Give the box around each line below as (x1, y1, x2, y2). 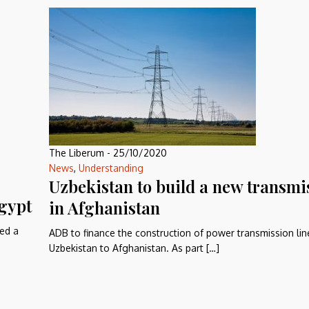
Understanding (79, 162, 143, 174)
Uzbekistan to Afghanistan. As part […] (49, 242, 219, 254)
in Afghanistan (49, 197, 160, 219)
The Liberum (49, 147, 104, 159)
